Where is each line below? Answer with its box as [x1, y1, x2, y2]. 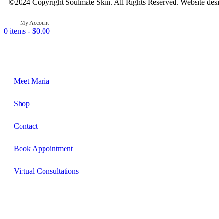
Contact [14, 122, 38, 131]
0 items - [4, 27, 32, 36]
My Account [20, 20, 49, 27]
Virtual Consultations [14, 167, 79, 175]
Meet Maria [14, 77, 49, 86]
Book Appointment [14, 144, 73, 153]
